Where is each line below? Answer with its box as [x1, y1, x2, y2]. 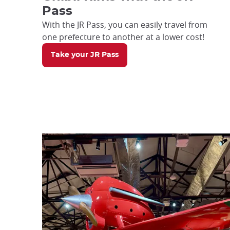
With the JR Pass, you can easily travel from [42, 19, 207, 30]
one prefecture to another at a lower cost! [42, 31, 204, 43]
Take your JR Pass [51, 51, 119, 59]
